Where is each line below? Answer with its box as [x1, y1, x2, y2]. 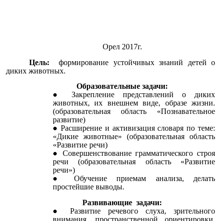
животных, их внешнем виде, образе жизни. [53, 99, 216, 108]
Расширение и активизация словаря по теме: [60, 124, 216, 133]
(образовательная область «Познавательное [53, 107, 216, 116]
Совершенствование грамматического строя [62, 149, 216, 158]
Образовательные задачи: [76, 82, 168, 91]
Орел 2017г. [102, 42, 142, 51]
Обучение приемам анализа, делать [74, 174, 216, 183]
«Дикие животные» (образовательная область [53, 132, 216, 141]
